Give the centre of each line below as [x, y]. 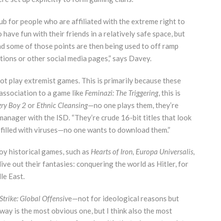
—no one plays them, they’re [133, 105]
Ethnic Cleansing [62, 105]
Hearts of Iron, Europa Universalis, [143, 152]
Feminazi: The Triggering [121, 92]
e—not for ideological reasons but [123, 199]
